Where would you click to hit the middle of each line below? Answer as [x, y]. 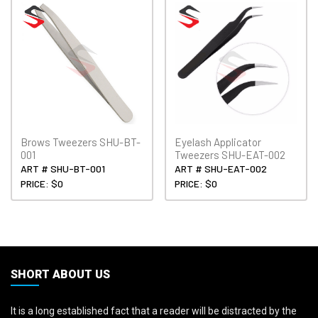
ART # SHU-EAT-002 [221, 169]
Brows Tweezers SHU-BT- [81, 142]
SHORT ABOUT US [60, 275]
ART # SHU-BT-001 [63, 169]
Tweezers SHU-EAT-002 [230, 155]
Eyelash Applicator [218, 142]
